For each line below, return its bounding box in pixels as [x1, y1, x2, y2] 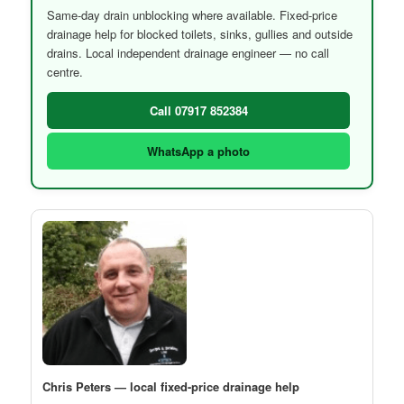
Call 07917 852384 [149, 102, 248, 120]
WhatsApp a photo [147, 142, 250, 161]
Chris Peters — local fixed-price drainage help [42, 378, 300, 396]
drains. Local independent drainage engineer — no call [47, 44, 330, 62]
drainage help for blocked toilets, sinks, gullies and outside [47, 25, 353, 43]
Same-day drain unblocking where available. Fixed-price [47, 6, 338, 24]
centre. [47, 63, 84, 81]
